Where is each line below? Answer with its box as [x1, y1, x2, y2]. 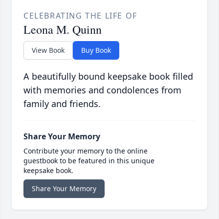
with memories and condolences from [23, 84, 181, 96]
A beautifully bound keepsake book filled [23, 70, 193, 83]
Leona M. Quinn [23, 22, 102, 38]
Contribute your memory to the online [23, 146, 148, 156]
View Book [32, 45, 65, 55]
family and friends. [23, 98, 101, 110]
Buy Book [81, 45, 111, 55]
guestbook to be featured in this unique [23, 156, 154, 166]
